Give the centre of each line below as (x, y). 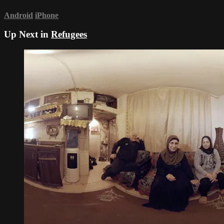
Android (18, 15)
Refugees (69, 34)
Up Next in (27, 34)
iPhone (47, 15)
